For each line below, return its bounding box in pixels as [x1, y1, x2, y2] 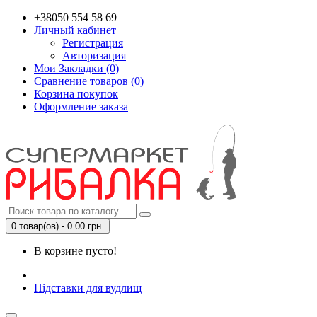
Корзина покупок [34, 88, 118, 100]
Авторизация [62, 50, 126, 62]
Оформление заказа [34, 100, 128, 113]
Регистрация [62, 37, 123, 49]
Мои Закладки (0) [34, 62, 119, 74]
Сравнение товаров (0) [34, 75, 144, 87]
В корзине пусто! [34, 245, 117, 257]
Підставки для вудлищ [34, 282, 142, 294]
